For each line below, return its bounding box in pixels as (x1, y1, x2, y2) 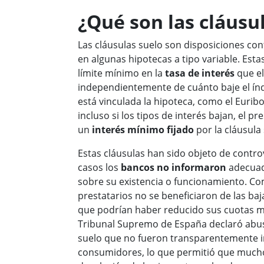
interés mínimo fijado (92, 123, 194, 136)
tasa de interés (165, 67, 235, 80)
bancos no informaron (121, 161, 229, 174)
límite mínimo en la (78, 67, 165, 80)
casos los (78, 161, 121, 174)
